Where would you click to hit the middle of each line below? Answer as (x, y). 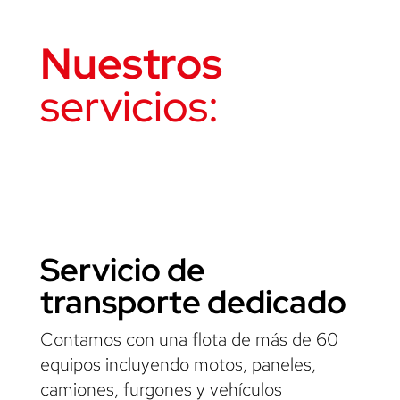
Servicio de (122, 270)
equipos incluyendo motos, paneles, (178, 365)
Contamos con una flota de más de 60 (189, 340)
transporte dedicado (193, 302)
